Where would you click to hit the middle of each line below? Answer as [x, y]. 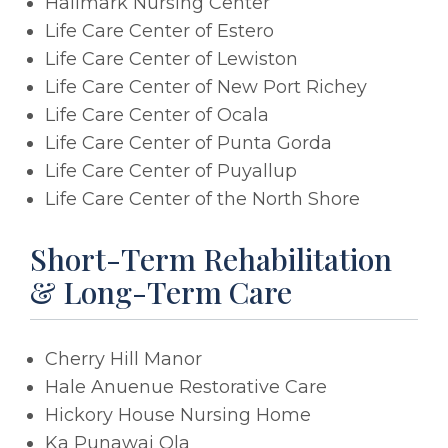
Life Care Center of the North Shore [202, 198]
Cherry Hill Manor [123, 358]
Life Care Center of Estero [159, 30]
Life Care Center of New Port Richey [206, 86]
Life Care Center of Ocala [157, 114]
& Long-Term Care [161, 291]
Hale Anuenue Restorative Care [186, 386]
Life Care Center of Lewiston [171, 58]
